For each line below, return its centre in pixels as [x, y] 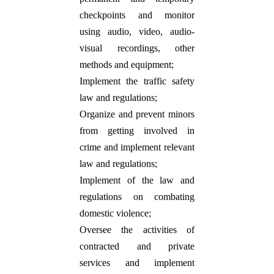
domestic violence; [115, 213]
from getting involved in [137, 131]
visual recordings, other [137, 48]
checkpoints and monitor [137, 15]
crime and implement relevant [137, 147]
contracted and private [137, 246]
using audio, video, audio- [137, 31]
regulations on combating [137, 197]
